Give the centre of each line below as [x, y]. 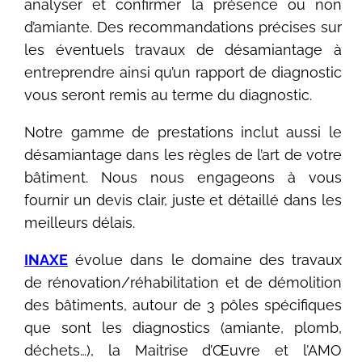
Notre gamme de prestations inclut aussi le [183, 133]
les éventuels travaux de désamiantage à [183, 50]
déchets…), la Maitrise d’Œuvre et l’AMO [183, 351]
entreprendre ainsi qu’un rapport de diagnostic [183, 73]
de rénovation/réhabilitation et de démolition [183, 283]
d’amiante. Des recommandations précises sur [183, 27]
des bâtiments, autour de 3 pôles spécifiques [183, 305]
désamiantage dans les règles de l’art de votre [183, 155]
